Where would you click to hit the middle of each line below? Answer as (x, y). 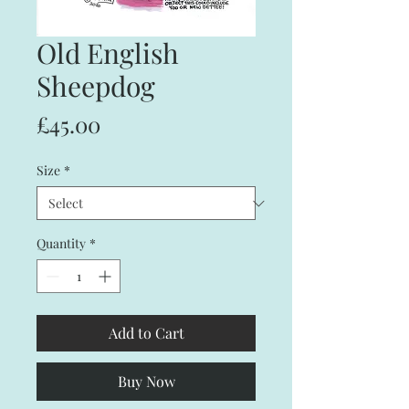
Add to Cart (146, 333)
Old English (108, 53)
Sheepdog (96, 86)
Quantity (61, 243)
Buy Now (146, 381)
